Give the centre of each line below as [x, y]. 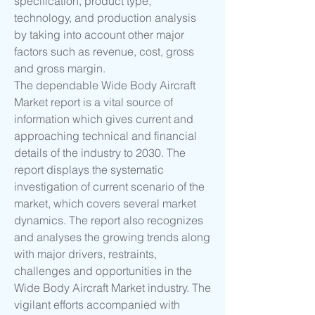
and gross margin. [60, 69]
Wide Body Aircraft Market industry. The [112, 288]
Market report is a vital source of [94, 102]
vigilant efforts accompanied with [97, 305]
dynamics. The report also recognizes [109, 220]
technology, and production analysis [105, 18]
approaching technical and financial [105, 136]
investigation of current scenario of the [109, 187]
